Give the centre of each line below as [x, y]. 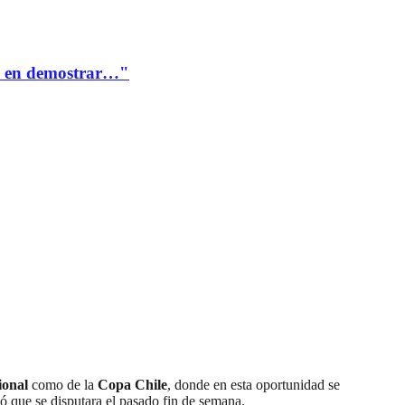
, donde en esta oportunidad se [254, 385]
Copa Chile [132, 385]
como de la [63, 385]
